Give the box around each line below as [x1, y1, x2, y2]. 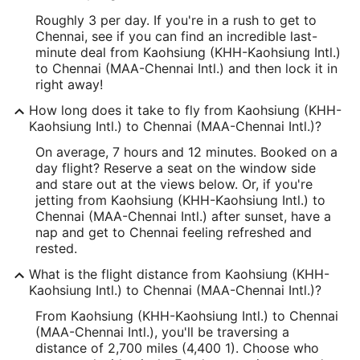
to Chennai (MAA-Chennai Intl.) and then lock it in [35, 60, 337, 76]
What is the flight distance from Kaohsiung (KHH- [29, 266, 329, 282]
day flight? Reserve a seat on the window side [35, 160, 316, 176]
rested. [35, 240, 77, 256]
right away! [35, 76, 103, 92]
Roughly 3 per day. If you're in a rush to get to [35, 12, 317, 28]
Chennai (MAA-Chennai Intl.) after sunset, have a [35, 208, 331, 224]
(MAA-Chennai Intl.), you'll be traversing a [35, 324, 289, 340]
